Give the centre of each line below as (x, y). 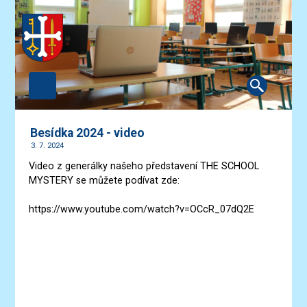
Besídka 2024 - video (88, 133)
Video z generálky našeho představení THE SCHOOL (144, 166)
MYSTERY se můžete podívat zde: (105, 180)
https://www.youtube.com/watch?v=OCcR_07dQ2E (142, 209)
